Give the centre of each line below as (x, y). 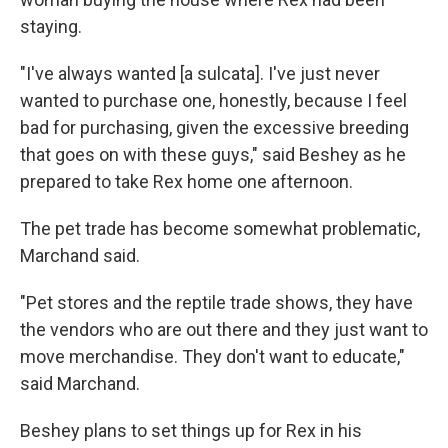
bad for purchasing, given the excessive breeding (214, 128)
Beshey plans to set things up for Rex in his (191, 431)
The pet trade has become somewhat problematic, (220, 229)
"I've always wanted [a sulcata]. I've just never (200, 74)
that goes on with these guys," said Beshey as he (213, 155)
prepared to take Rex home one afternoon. (186, 182)
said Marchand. (80, 384)
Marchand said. (80, 256)
